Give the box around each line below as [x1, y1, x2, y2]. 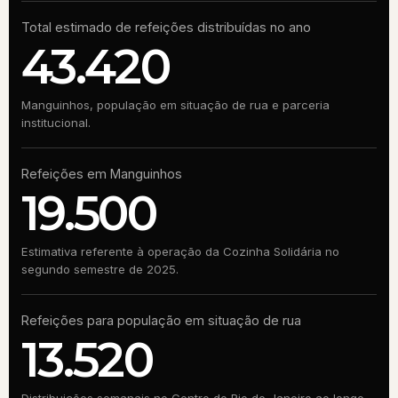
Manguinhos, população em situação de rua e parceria [21, 98, 330, 112]
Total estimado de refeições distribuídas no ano [21, 20, 311, 35]
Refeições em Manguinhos [21, 166, 182, 181]
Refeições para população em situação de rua [21, 313, 301, 328]
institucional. [21, 115, 91, 130]
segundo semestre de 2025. [21, 262, 179, 276]
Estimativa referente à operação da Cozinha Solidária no [21, 244, 339, 259]
